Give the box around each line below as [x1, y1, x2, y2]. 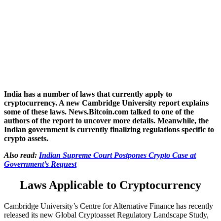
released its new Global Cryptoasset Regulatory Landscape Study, [4, 210, 209, 219]
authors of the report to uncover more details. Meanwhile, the [4, 116, 209, 125]
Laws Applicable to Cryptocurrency [20, 178, 201, 191]
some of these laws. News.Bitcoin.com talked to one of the [4, 107, 194, 116]
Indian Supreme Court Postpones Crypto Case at [39, 150, 196, 159]
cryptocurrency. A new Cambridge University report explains [4, 98, 209, 107]
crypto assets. [4, 134, 48, 143]
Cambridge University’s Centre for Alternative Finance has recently [4, 201, 213, 210]
